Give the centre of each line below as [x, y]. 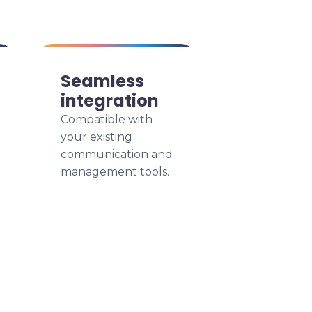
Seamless [102, 81]
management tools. [115, 172]
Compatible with [107, 119]
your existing [96, 137]
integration [110, 101]
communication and [117, 154]
